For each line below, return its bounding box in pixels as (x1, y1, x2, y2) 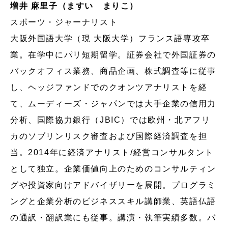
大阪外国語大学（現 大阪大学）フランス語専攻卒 (10, 34, 210, 43)
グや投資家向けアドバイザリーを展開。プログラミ (10, 180, 216, 189)
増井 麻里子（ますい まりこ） (10, 1, 139, 10)
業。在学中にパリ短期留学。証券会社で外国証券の (10, 50, 216, 59)
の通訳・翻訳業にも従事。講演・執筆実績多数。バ (10, 213, 216, 222)
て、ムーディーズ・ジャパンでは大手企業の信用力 (10, 99, 216, 108)
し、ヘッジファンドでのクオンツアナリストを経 (10, 82, 208, 92)
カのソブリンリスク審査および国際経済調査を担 (10, 131, 208, 140)
